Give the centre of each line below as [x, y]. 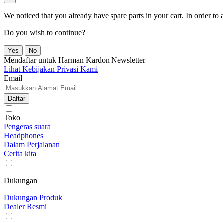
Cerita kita [20, 153]
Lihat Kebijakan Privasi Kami [51, 69]
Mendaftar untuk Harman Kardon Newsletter [75, 60]
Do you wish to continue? [45, 32]
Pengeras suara [27, 126]
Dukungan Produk [33, 197]
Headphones [24, 135]
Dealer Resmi [25, 206]
